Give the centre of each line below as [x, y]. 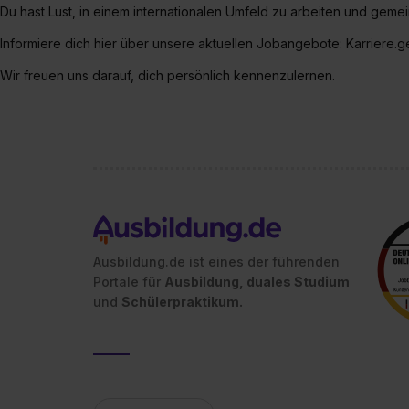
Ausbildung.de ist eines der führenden [216, 262]
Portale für [129, 282]
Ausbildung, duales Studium [257, 282]
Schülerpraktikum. [182, 302]
